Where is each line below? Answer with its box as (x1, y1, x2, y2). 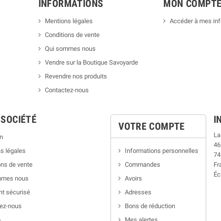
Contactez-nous (44, 86, 89, 94)
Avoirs (125, 175, 142, 182)
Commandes (125, 161, 160, 168)
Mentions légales (44, 17, 93, 25)
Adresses (125, 188, 151, 196)
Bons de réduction (125, 202, 175, 210)
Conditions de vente (44, 31, 100, 38)
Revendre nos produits (44, 73, 107, 80)
